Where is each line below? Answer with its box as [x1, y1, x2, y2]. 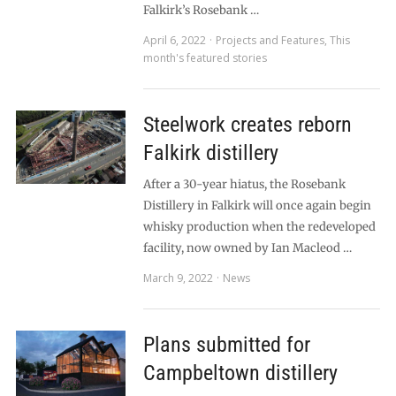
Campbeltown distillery [142, 361, 338, 385]
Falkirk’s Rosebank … [142, 3, 259, 18]
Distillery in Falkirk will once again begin [142, 198, 371, 213]
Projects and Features [215, 33, 324, 48]
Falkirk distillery [142, 141, 278, 165]
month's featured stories [142, 50, 267, 65]
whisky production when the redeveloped [142, 219, 376, 234]
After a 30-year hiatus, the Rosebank [142, 177, 346, 192]
